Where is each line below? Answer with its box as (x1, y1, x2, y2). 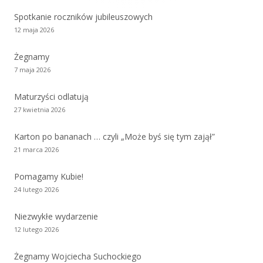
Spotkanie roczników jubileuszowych (14, 11, 153, 22)
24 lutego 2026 (14, 184, 59, 194)
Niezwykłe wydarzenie (14, 210, 98, 222)
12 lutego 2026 (14, 224, 59, 234)
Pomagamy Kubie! (14, 170, 83, 182)
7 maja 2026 (14, 65, 50, 74)
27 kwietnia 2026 (14, 104, 65, 114)
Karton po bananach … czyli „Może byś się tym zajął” (14, 130, 215, 142)
